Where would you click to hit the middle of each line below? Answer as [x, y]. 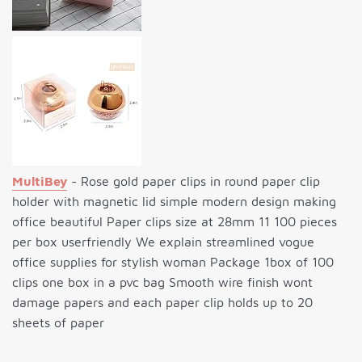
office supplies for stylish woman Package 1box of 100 [173, 261]
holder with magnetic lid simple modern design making [174, 201]
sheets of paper [58, 322]
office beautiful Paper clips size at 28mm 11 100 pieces [175, 221]
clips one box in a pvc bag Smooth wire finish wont [162, 282]
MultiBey [40, 181]
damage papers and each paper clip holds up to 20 [162, 302]
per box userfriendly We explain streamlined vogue [163, 241]
